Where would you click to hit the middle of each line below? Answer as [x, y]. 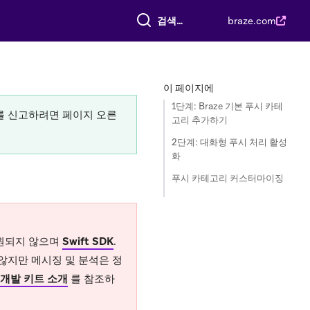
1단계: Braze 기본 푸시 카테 [227, 106]
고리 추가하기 [200, 120]
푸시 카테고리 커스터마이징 [228, 178]
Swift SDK [88, 241]
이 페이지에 [189, 88]
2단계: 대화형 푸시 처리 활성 [229, 142]
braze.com [252, 21]
